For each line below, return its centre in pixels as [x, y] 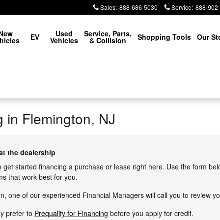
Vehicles [64, 40]
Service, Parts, [108, 33]
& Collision [108, 40]
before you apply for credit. [151, 213]
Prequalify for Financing [71, 213]
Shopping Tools [164, 37]
